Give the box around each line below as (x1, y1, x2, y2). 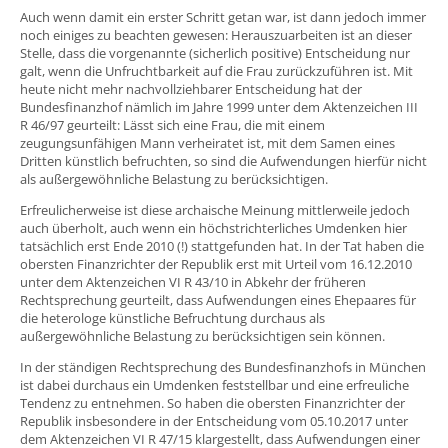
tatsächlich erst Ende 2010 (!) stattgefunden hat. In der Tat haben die (20, 236, 424, 255)
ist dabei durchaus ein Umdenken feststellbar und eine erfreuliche (20, 375, 409, 394)
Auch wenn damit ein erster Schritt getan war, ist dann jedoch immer (20, 7, 426, 26)
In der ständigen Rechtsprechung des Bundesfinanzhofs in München (20, 357, 426, 376)
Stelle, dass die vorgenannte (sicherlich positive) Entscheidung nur (20, 43, 410, 62)
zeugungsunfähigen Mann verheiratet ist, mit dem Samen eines (20, 133, 395, 152)
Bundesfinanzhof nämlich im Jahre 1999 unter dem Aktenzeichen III (20, 97, 418, 116)
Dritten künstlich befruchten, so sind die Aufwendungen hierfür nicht (20, 151, 427, 170)
